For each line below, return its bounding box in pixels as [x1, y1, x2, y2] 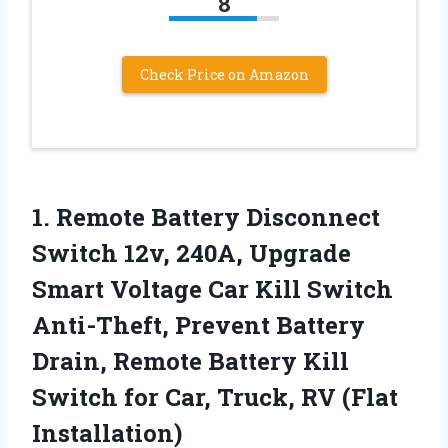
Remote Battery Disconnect [56, 201, 380, 234]
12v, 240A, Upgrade [118, 237, 351, 270]
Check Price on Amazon [139, 65, 309, 85]
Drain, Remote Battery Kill [32, 345, 349, 378]
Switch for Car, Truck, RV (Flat [32, 381, 398, 414]
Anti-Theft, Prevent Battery [32, 309, 365, 342]
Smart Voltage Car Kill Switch [32, 273, 393, 306]
